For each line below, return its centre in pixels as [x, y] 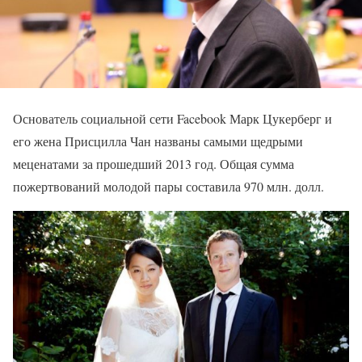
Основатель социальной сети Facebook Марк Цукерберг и [173, 119]
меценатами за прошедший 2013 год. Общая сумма [154, 164]
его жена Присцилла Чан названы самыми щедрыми [158, 141]
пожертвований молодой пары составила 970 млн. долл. [168, 187]
